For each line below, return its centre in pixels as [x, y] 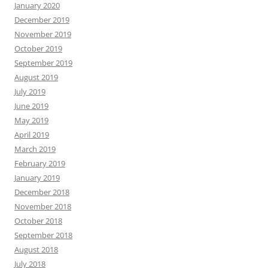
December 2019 [42, 20]
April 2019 [32, 135]
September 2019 [43, 63]
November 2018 [43, 207]
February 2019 [40, 164]
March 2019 [35, 149]
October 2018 [38, 221]
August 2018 [36, 250]
